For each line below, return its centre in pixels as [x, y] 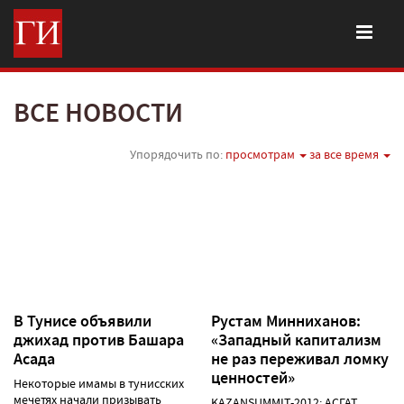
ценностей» [253, 377]
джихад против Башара [99, 340]
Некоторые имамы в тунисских [99, 383]
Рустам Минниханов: [286, 321]
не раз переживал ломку [300, 358]
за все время [345, 154]
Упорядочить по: [178, 154]
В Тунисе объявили [83, 321]
